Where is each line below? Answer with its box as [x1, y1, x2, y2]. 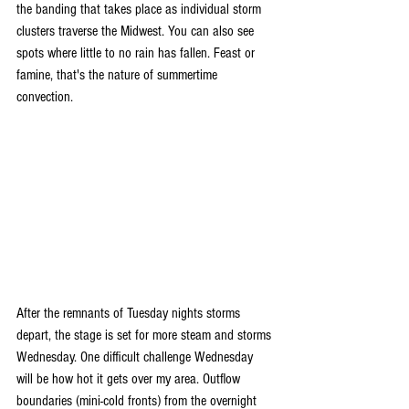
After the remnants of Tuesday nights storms [16, 305, 244, 321]
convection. [16, 89, 73, 105]
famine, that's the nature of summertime [16, 67, 221, 83]
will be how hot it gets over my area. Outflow [16, 371, 244, 387]
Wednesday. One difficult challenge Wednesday [16, 349, 257, 365]
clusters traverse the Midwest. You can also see [16, 23, 257, 39]
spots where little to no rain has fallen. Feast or [16, 45, 258, 61]
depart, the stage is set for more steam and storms [16, 327, 275, 343]
